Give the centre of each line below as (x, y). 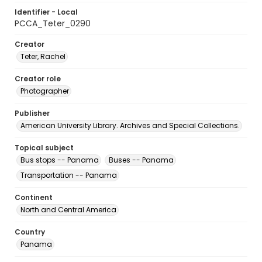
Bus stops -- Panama (60, 160)
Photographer (45, 91)
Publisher (32, 113)
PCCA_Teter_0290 (53, 23)
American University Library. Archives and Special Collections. (130, 125)
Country (30, 232)
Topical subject (44, 148)
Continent (34, 197)
